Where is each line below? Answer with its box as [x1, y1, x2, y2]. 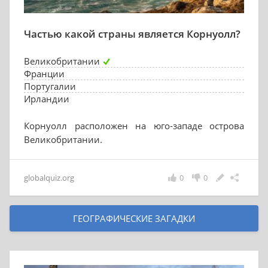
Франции [24, 68, 65, 80]
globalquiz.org [24, 172, 74, 183]
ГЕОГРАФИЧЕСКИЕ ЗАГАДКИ [73, 212, 195, 224]
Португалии [24, 80, 76, 92]
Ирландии [24, 93, 69, 105]
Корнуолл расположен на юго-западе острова [24, 120, 244, 132]
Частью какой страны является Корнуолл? [24, 27, 240, 41]
